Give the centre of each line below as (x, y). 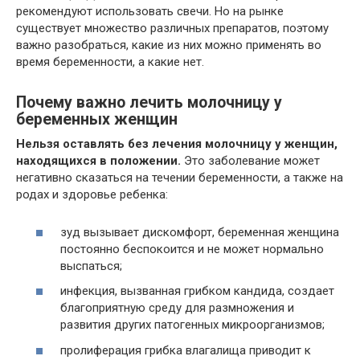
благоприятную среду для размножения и (177, 308)
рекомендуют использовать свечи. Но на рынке (150, 11)
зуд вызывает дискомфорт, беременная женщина (200, 232)
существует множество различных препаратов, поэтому (172, 28)
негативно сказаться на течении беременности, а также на (180, 178)
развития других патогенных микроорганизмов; (192, 325)
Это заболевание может (250, 161)
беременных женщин (97, 120)
